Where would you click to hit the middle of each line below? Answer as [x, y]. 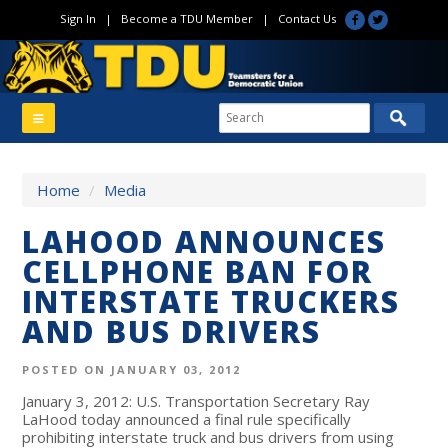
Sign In [77, 18]
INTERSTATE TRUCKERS [211, 301]
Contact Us [306, 18]
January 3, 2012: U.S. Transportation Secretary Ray [196, 400]
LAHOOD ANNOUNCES [204, 241]
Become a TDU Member [186, 18]
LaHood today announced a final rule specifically [187, 418]
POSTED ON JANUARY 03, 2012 [132, 369]
